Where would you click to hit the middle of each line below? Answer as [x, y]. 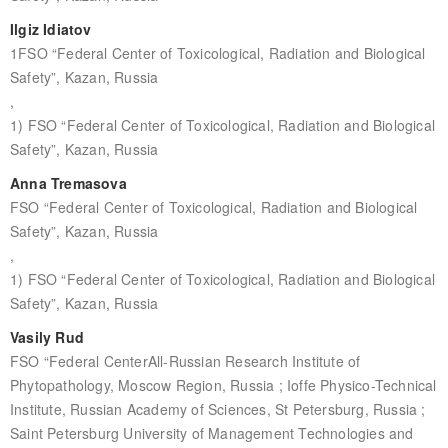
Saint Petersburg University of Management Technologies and [211, 432]
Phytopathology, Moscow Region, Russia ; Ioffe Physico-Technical [223, 384]
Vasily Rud [46, 336]
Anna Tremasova [68, 182]
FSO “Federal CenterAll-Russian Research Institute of [185, 360]
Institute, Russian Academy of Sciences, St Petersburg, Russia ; [217, 408]
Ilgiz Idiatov [50, 28]
